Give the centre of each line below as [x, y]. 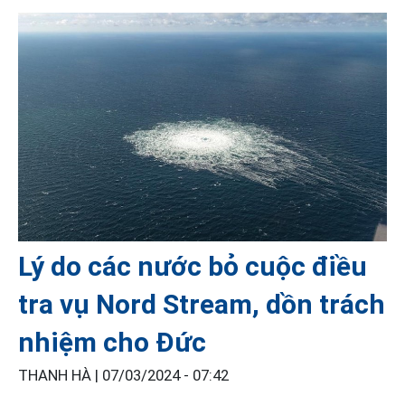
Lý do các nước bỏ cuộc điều [193, 266]
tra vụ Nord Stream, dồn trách [202, 304]
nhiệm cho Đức [112, 342]
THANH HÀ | [60, 375]
